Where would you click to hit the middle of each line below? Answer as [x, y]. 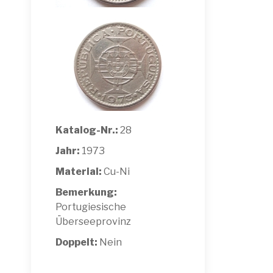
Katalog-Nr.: [87, 130]
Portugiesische [91, 207]
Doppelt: [77, 242]
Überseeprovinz [93, 221]
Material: [79, 171]
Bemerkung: [86, 192]
